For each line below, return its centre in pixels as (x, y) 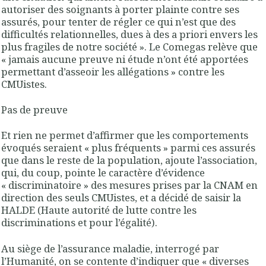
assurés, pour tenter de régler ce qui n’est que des (118, 21)
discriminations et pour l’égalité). (79, 223)
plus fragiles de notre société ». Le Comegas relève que (129, 46)
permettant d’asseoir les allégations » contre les (113, 71)
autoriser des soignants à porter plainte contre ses (120, 9)
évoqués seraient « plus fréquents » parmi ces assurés (128, 148)
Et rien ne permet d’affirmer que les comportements (125, 135)
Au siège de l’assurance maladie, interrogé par (110, 248)
